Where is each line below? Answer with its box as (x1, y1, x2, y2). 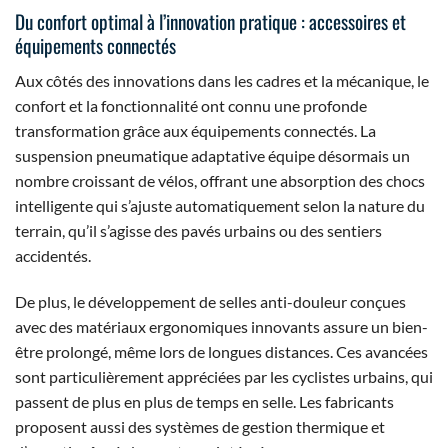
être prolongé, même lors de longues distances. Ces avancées (15, 341, 428, 361)
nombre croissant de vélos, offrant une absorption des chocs (15, 170, 425, 190)
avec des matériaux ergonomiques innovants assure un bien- (15, 316, 428, 336)
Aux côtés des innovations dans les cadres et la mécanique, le (15, 70, 429, 90)
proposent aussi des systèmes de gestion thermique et (15, 416, 385, 436)
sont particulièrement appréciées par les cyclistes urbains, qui (15, 366, 433, 386)
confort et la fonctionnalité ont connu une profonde (15, 95, 367, 115)
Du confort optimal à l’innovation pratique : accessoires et (15, 7, 406, 37)
